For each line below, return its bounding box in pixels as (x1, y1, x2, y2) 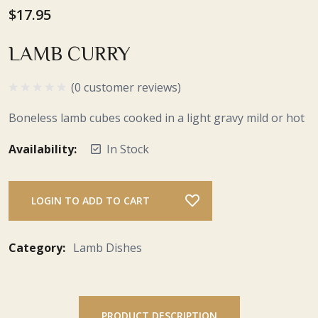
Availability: (9, 141, 77, 158)
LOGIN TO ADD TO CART (31, 194, 150, 208)
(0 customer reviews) (71, 79, 181, 96)
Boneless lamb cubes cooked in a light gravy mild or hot (9, 110, 305, 126)
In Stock (106, 141, 149, 158)
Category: (9, 240, 68, 256)
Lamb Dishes (73, 240, 142, 256)
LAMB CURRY (9, 42, 131, 62)
